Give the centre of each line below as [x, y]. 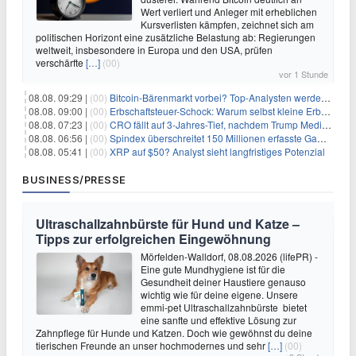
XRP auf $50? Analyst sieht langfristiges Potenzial [217, 151]
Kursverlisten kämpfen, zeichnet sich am [227, 24]
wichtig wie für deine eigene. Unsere [221, 294]
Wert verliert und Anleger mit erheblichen [229, 12]
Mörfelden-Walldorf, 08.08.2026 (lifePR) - [229, 256]
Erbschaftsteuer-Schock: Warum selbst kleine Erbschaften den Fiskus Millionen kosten [215, 111]
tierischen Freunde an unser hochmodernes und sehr [152, 345]
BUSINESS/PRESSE [74, 180]
